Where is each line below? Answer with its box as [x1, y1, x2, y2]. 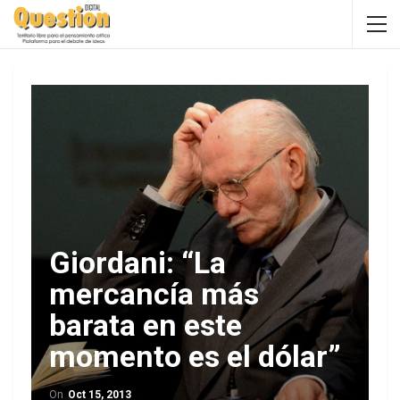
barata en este [49, 307, 242, 343]
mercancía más [49, 276, 259, 312]
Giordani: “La [49, 245, 226, 280]
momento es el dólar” [49, 338, 341, 374]
